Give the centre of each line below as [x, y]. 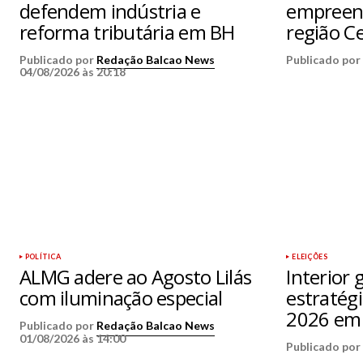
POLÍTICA [43, 257]
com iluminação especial [121, 298]
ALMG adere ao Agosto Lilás [136, 277]
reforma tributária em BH [127, 32]
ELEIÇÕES [310, 257]
